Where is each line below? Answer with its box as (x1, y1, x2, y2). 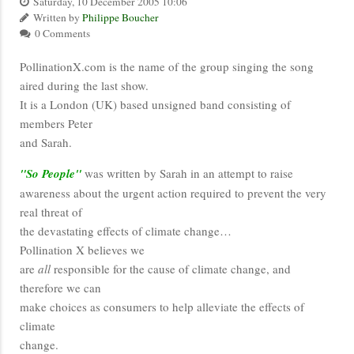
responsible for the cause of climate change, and (54, 260, 291, 277)
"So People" (20, 164, 81, 182)
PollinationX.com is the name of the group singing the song (20, 58, 314, 74)
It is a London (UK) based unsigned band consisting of (20, 96, 291, 112)
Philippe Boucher (82, 9, 159, 24)
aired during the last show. (20, 77, 149, 93)
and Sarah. (20, 134, 72, 150)
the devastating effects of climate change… (20, 222, 232, 239)
